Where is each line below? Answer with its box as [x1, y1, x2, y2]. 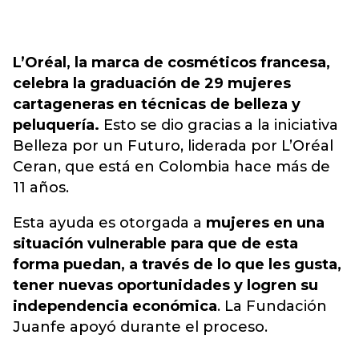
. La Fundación [217, 297, 327, 315]
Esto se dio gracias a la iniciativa [99, 116, 338, 134]
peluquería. [13, 116, 99, 134]
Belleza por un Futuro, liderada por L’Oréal [13, 137, 333, 155]
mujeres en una [206, 214, 325, 232]
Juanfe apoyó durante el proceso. [13, 318, 268, 336]
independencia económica [13, 297, 217, 315]
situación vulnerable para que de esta [13, 235, 298, 252]
